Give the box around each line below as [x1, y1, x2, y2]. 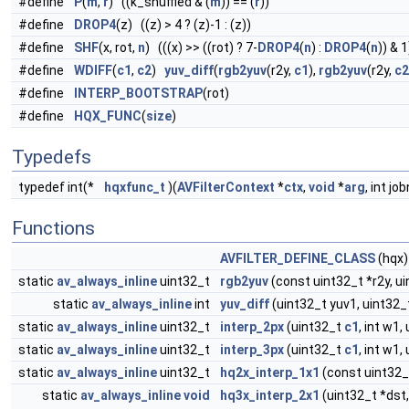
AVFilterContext [177, 180, 275, 194]
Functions [12, 217, 95, 239]
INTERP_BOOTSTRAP [74, 86, 203, 100]
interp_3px [220, 342, 284, 357]
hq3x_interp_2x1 [220, 388, 320, 403]
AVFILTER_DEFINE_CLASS [220, 251, 375, 266]
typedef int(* [18, 180, 97, 194]
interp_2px [220, 320, 284, 334]
